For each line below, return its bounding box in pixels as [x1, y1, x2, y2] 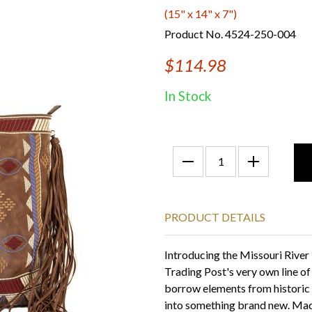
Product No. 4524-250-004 [164, 27, 296, 40]
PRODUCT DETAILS [164, 210, 265, 224]
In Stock [164, 88, 212, 104]
